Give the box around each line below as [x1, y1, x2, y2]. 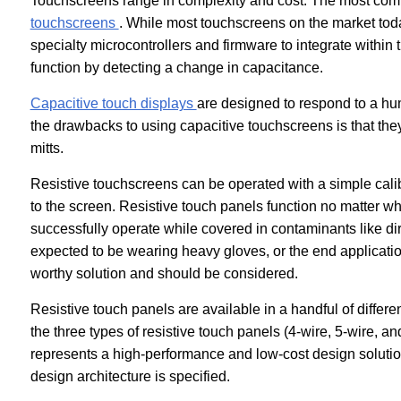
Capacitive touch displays [30, 95, 197, 111]
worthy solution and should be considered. [30, 265, 298, 281]
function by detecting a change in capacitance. [30, 59, 323, 75]
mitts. [30, 140, 64, 156]
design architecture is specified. [30, 368, 230, 384]
